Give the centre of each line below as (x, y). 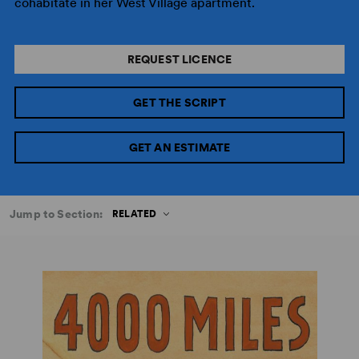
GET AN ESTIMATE (179, 147)
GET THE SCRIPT (179, 103)
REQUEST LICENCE (179, 59)
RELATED (134, 214)
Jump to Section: (56, 214)
